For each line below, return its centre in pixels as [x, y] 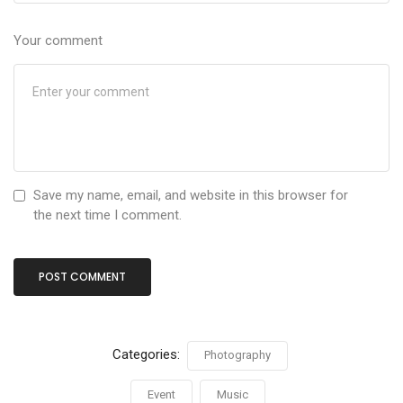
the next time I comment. [107, 215]
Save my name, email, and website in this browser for [191, 195]
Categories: [148, 354]
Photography [237, 354]
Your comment [58, 40]
